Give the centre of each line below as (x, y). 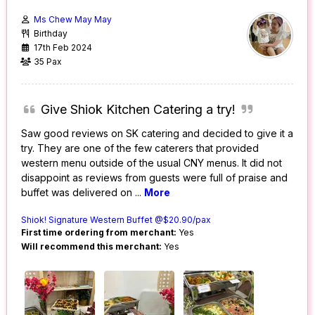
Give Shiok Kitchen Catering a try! (138, 110)
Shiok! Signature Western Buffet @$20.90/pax (116, 220)
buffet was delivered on (78, 193)
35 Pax (48, 62)
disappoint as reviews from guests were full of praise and (155, 178)
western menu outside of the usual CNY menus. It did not (152, 163)
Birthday (51, 34)
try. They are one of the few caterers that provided (140, 148)
